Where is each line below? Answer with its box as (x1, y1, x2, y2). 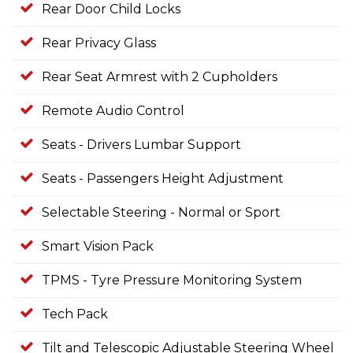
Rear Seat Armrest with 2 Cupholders (42, 69, 277, 85)
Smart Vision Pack (42, 239, 154, 255)
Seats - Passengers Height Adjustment (42, 171, 284, 187)
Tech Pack (42, 307, 108, 322)
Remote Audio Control (42, 103, 184, 119)
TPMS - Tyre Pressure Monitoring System (42, 273, 302, 288)
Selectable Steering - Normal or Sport (42, 205, 281, 221)
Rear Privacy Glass (42, 35, 156, 51)
